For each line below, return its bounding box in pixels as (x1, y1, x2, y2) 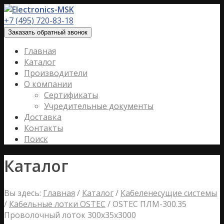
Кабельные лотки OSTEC (9, 198, 105, 209)
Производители (24, 67, 87, 78)
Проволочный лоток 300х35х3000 (4, 209, 136, 220)
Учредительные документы (44, 100, 153, 111)
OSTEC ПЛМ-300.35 (112, 198, 186, 209)
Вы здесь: (4, 187, 41, 198)
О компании (24, 78, 72, 89)
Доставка (24, 111, 61, 122)
